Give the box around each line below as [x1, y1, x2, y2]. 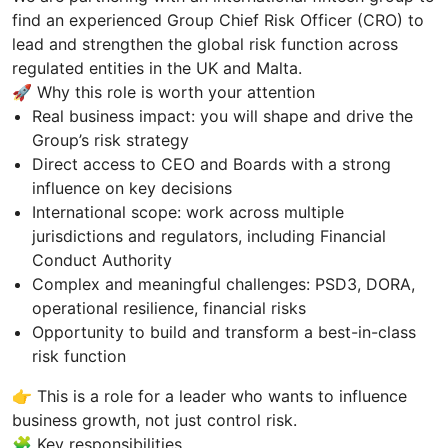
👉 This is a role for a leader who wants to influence [12, 385, 407, 406]
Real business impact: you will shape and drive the [32, 105, 413, 126]
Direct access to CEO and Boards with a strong [32, 153, 391, 174]
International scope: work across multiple [32, 201, 344, 222]
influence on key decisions [32, 177, 232, 198]
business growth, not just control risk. [12, 409, 297, 430]
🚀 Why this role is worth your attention [12, 81, 315, 102]
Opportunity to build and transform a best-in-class [32, 321, 416, 342]
